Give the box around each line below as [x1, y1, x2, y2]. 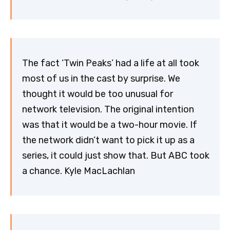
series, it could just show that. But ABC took [22, 149, 209, 161]
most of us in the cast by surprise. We [22, 72, 180, 84]
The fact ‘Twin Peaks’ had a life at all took [22, 57, 199, 69]
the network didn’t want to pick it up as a [22, 134, 195, 146]
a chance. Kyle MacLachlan [22, 165, 135, 177]
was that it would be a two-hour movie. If [22, 119, 197, 130]
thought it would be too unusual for [22, 88, 173, 100]
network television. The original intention [22, 103, 194, 115]
